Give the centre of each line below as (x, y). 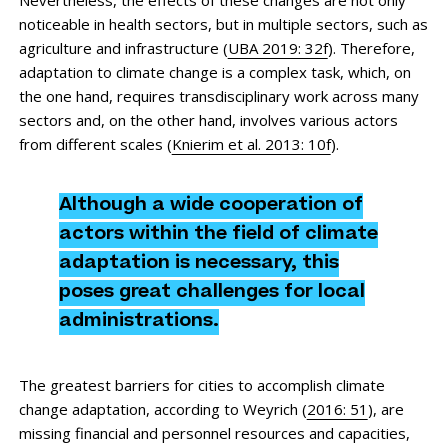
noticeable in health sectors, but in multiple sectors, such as (223, 23)
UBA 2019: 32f (277, 47)
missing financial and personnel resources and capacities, (214, 432)
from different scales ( (95, 143)
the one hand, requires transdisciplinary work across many (218, 95)
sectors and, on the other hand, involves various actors (208, 119)
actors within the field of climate (218, 234)
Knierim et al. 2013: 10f (251, 143)
